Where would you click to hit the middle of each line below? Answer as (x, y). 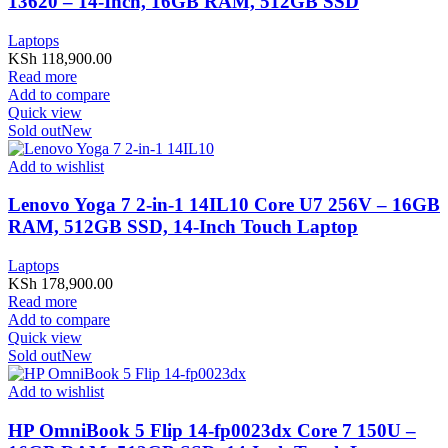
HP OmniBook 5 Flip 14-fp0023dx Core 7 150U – (212, 430)
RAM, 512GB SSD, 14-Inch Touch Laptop (183, 227)
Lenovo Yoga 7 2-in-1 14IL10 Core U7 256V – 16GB (224, 205)
